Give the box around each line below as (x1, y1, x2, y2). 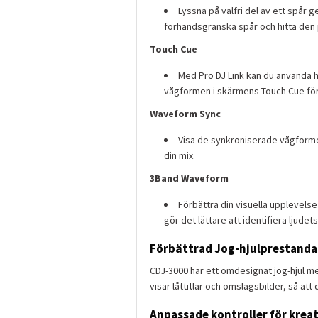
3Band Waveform (150, 172, 229, 185)
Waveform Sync (150, 107, 221, 121)
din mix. (164, 149, 195, 163)
